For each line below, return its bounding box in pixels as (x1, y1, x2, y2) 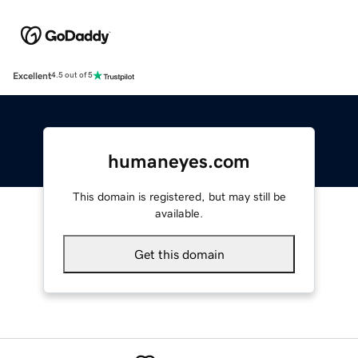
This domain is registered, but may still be (72, 190, 286, 202)
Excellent (13, 70, 51, 81)
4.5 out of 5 (51, 71, 93, 80)
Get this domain (133, 247, 225, 261)
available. (155, 207, 203, 219)
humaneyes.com (108, 151, 250, 171)
